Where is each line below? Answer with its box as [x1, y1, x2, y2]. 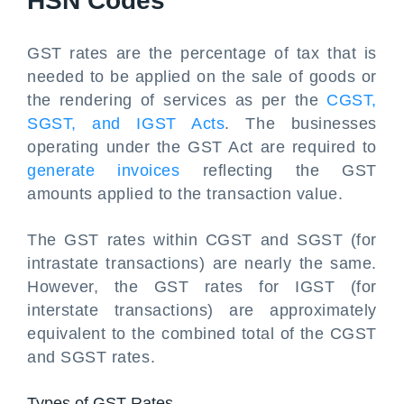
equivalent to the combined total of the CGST [27, 325, 377, 343]
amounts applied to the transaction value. [27, 185, 344, 203]
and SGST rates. [27, 348, 156, 366]
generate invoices [27, 161, 180, 179]
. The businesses [225, 115, 378, 133]
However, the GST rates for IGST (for [27, 278, 377, 296]
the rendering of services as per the [27, 91, 327, 109]
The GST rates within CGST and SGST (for [27, 231, 377, 249]
